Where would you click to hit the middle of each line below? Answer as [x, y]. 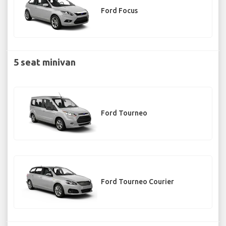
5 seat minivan [45, 62]
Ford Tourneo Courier [137, 182]
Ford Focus [119, 11]
